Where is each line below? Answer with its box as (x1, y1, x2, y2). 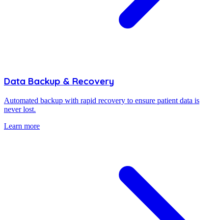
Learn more (4, 121, 40, 130)
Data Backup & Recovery (4, 75, 114, 87)
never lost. (4, 105, 36, 113)
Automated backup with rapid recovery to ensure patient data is (4, 96, 199, 105)
